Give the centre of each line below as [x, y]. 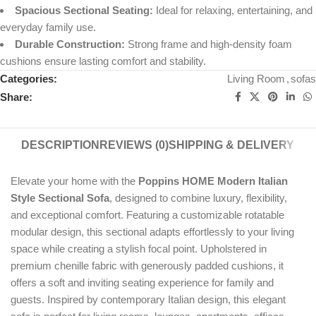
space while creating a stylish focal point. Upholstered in [139, 249]
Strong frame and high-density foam [208, 44]
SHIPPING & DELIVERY [232, 145]
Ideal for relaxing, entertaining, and [233, 11]
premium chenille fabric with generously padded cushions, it [147, 266]
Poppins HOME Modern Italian [213, 181]
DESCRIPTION [61, 145]
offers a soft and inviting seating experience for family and [142, 283]
